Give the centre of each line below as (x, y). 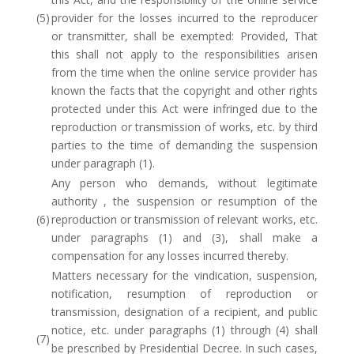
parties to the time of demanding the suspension (184, 145)
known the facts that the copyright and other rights (184, 90)
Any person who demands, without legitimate (184, 183)
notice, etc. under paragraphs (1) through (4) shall (184, 330)
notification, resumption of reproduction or (184, 294)
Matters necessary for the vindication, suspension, (184, 275)
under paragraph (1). (103, 163)
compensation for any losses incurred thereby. (169, 256)
